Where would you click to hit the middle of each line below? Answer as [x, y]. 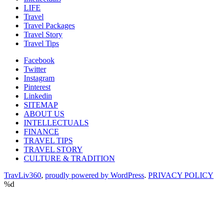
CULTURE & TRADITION [69, 158]
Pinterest [37, 87]
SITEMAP [41, 105]
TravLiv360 [23, 175]
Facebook [39, 60]
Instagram [39, 78]
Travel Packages [49, 25]
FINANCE [41, 131]
